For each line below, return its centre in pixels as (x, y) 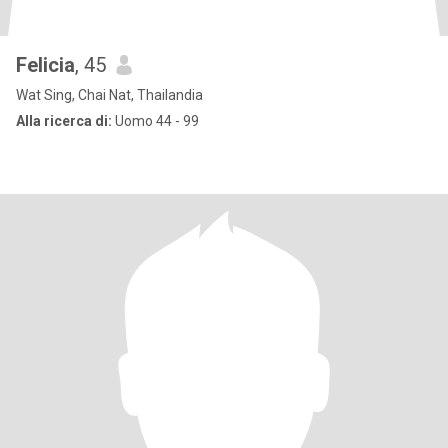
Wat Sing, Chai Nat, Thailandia (109, 95)
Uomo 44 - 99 (155, 121)
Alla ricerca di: (64, 121)
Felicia (45, 65)
